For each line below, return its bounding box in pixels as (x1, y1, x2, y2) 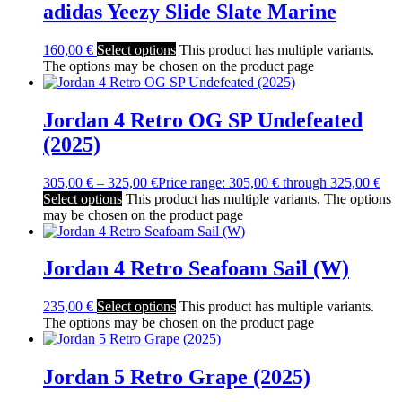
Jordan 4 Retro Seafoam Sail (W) (43, 257, 349, 281)
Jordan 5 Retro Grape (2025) (43, 365, 310, 389)
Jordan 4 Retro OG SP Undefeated (43, 108, 363, 132)
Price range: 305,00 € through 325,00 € (158, 174, 380, 190)
